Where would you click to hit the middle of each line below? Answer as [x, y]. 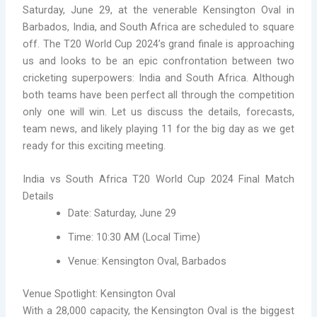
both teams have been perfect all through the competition [158, 94]
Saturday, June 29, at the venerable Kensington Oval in [158, 10]
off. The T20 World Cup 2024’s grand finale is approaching [158, 44]
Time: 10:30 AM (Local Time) [134, 237]
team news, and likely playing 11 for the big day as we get [158, 128]
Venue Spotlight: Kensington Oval [99, 293]
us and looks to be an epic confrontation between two [158, 60]
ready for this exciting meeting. [94, 145]
